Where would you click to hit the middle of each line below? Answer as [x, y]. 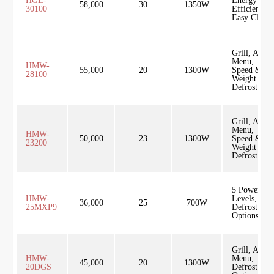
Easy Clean [251, 17]
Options [246, 216]
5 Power [246, 190]
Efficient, [249, 9]
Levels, [245, 198]
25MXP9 [42, 207]
